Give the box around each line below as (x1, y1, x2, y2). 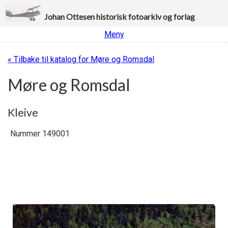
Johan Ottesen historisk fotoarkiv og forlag (44, 12, 195, 21)
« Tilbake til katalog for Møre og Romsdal (8, 54, 154, 64)
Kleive (8, 105, 38, 119)
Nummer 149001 (10, 129, 70, 139)
